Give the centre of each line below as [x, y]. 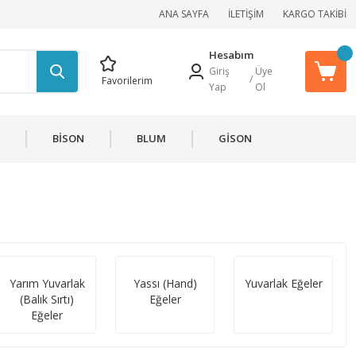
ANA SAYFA [184, 14]
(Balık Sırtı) [47, 299]
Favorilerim [127, 80]
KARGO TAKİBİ [315, 14]
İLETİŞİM [246, 14]
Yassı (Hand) [165, 283]
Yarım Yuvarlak [47, 283]
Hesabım [232, 55]
